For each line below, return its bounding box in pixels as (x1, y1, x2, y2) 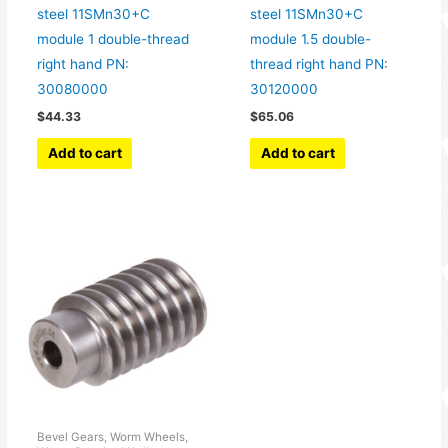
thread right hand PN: (250, 56, 389, 73)
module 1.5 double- (250, 31, 372, 48)
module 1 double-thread (37, 31, 190, 48)
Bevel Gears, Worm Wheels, (37, 430, 189, 445)
